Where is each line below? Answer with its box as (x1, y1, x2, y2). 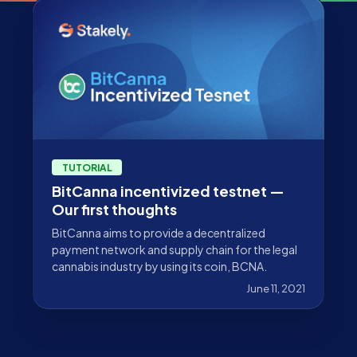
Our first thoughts (52, 200, 177, 219)
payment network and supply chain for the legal (52, 242, 297, 257)
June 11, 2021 (246, 282, 305, 296)
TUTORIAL (62, 161, 113, 174)
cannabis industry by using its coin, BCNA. (52, 259, 267, 274)
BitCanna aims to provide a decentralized (52, 226, 265, 241)
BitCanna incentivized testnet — (52, 182, 284, 201)
